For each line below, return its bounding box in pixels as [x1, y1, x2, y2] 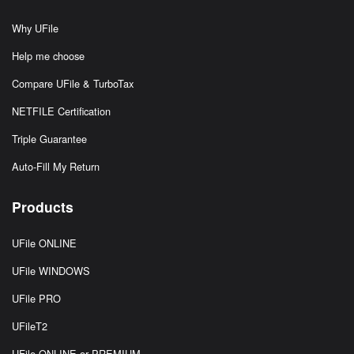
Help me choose [12, 48, 85, 64]
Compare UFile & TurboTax [12, 76, 134, 92]
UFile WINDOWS [12, 263, 90, 279]
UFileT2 [12, 318, 47, 334]
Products [12, 197, 73, 217]
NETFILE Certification [12, 104, 111, 119]
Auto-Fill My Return [12, 159, 100, 175]
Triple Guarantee [12, 131, 87, 147]
